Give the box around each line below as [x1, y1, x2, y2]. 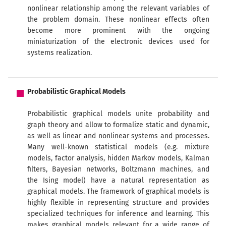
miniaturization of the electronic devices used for [27, 37, 209, 46]
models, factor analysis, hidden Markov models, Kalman [27, 153, 209, 162]
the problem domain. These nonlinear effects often [27, 15, 209, 24]
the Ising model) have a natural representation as [27, 176, 209, 185]
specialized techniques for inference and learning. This [27, 209, 209, 218]
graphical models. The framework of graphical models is [27, 187, 209, 196]
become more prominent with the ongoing [27, 26, 209, 35]
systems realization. [27, 48, 92, 57]
